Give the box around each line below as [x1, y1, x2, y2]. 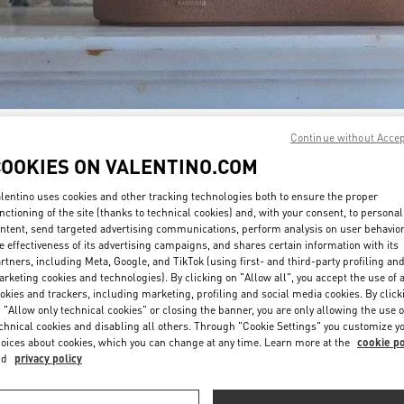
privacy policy [14, 352, 82, 365]
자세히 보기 [325, 131, 382, 144]
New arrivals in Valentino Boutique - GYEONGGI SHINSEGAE [29, 231, 375, 246]
